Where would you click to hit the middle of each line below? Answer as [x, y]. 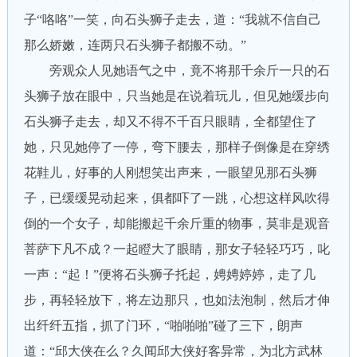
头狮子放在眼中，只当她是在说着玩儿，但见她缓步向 [177, 96]
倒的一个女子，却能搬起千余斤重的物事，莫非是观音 [177, 224]
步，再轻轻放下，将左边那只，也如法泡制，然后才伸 [177, 300]
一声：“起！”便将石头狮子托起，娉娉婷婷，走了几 [169, 275]
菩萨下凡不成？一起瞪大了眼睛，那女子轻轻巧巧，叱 [177, 249]
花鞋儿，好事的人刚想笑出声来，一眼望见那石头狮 [170, 173]
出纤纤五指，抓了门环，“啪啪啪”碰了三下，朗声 [163, 326]
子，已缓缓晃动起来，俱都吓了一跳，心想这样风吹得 [177, 198]
